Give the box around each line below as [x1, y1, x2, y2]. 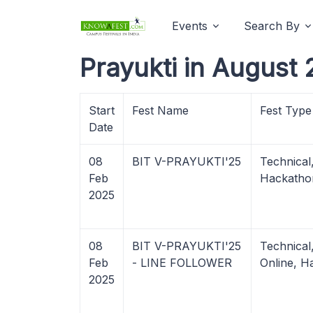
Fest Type [260, 103, 312, 117]
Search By [244, 19, 300, 33]
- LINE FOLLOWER [132, 256, 232, 270]
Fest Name [132, 103, 189, 117]
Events [172, 19, 208, 33]
